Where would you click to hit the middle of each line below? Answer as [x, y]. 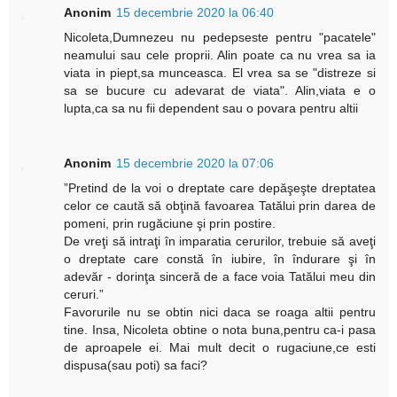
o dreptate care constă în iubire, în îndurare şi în [220, 259]
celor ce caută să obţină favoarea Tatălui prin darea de [220, 206]
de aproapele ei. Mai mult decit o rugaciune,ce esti [220, 348]
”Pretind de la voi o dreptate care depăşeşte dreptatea [220, 188]
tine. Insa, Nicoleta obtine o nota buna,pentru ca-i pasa [220, 330]
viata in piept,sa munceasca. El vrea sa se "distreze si [220, 73]
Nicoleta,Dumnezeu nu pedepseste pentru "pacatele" [220, 38]
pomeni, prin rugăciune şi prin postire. [170, 224]
